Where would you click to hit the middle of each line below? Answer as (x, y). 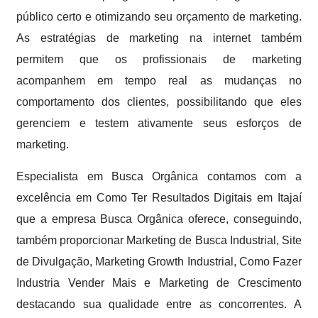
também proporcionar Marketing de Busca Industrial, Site (159, 240)
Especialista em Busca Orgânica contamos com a (159, 176)
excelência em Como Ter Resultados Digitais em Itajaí (159, 198)
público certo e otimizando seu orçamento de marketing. (159, 17)
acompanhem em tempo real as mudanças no (159, 81)
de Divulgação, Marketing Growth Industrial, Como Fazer (159, 262)
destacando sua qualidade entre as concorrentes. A (159, 304)
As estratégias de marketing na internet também (159, 38)
